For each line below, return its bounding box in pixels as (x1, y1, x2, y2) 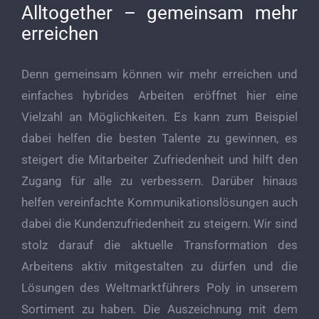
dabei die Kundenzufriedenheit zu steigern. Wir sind (21, 216, 298, 231)
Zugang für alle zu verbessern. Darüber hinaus (21, 174, 298, 189)
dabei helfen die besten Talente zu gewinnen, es (21, 131, 298, 146)
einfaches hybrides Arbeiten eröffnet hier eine (21, 88, 298, 103)
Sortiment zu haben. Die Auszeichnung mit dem (21, 302, 298, 317)
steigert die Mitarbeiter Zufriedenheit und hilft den (21, 152, 298, 167)
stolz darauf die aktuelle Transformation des (21, 238, 298, 253)
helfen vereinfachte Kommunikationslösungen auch (21, 195, 298, 210)
